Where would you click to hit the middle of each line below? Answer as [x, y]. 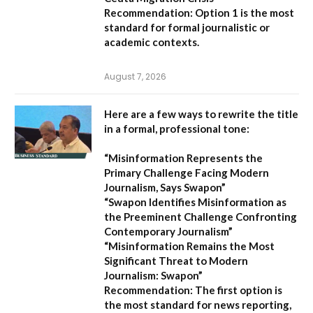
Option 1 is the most [243, 12]
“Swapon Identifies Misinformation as [195, 202]
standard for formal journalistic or [187, 27]
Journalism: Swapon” [153, 275]
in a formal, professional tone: [177, 128]
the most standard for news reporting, [198, 304]
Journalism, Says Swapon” [165, 187]
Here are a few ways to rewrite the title [201, 114]
